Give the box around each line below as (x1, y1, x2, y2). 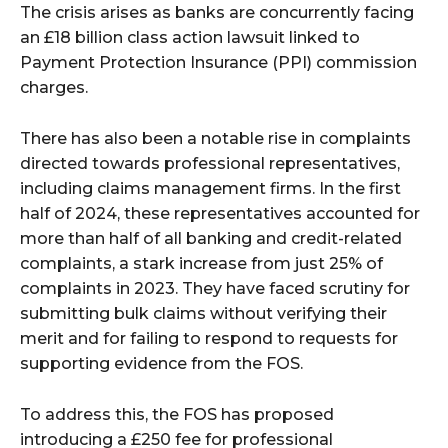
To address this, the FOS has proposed (20, 404, 334, 424)
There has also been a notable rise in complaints (20, 128, 411, 148)
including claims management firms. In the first (20, 178, 401, 198)
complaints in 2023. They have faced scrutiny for (20, 278, 410, 298)
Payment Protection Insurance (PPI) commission (20, 52, 417, 72)
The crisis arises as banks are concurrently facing (20, 2, 414, 22)
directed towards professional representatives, (20, 153, 400, 173)
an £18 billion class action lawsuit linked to (20, 27, 360, 47)
